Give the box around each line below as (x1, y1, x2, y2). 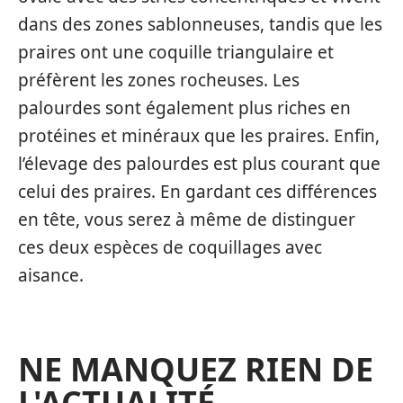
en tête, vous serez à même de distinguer (18, 207, 355, 231)
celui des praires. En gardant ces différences (18, 179, 377, 203)
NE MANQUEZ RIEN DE (18, 346, 373, 391)
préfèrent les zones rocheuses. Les (18, 67, 300, 92)
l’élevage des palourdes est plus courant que (18, 151, 381, 175)
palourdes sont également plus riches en (18, 95, 351, 120)
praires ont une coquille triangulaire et (18, 40, 334, 64)
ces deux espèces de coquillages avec (18, 235, 322, 259)
